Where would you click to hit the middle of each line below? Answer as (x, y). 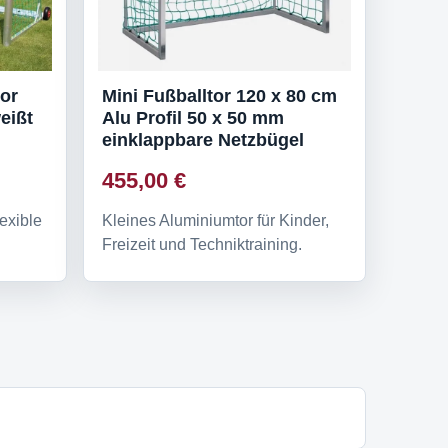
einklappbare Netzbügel (203, 139)
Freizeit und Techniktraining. (202, 244)
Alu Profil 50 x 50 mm (193, 117)
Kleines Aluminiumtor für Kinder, (215, 220)
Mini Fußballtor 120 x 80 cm (219, 95)
